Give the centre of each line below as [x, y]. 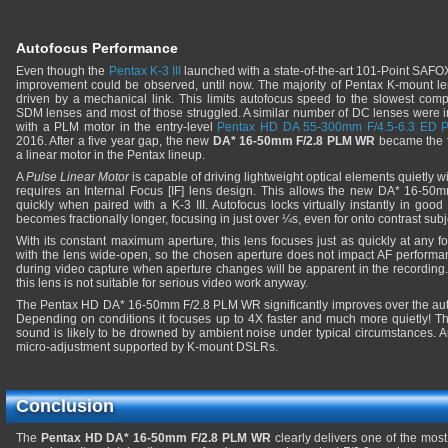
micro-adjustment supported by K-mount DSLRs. [147, 347]
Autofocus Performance [97, 48]
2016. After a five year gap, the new [114, 141]
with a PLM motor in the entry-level [117, 127]
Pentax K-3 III [144, 71]
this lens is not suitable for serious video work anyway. [162, 283]
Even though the [62, 71]
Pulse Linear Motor [77, 177]
